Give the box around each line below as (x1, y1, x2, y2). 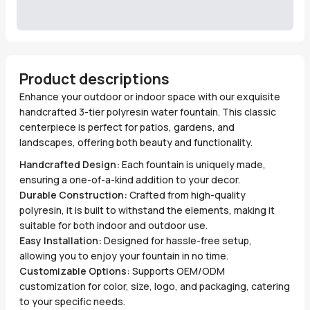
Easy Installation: (19, 234, 102, 248)
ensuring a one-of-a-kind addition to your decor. (19, 173, 240, 187)
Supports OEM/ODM (130, 264, 225, 278)
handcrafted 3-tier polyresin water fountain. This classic (19, 104, 276, 118)
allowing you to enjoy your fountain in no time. (19, 249, 228, 263)
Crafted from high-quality (127, 188, 246, 202)
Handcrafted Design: (19, 158, 120, 172)
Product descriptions (19, 69, 170, 89)
